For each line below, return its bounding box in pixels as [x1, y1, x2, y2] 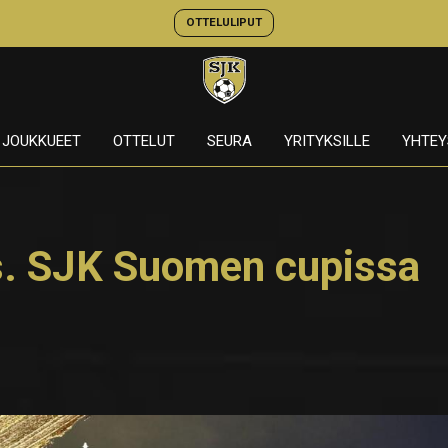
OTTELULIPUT [185, 15, 262, 30]
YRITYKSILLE [283, 132, 370, 150]
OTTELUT [112, 132, 175, 150]
